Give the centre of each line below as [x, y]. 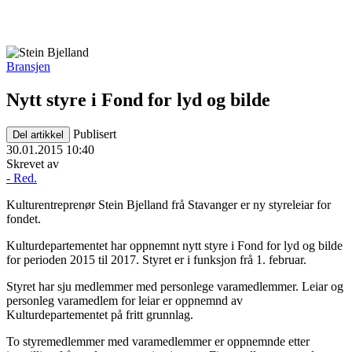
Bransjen [28, 66]
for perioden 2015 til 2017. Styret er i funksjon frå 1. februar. [156, 259]
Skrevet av [33, 163]
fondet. [24, 218]
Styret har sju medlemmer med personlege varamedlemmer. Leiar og [175, 286]
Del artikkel [38, 134]
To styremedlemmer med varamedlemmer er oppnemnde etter [158, 341]
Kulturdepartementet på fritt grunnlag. [100, 314]
